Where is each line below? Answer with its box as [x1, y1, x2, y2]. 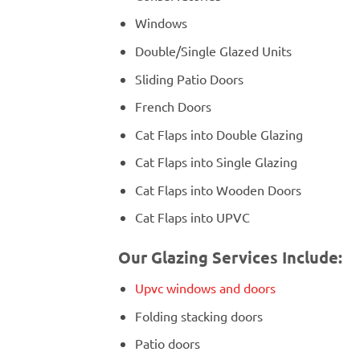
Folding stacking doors [134, 307, 263, 324]
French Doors [134, 98, 211, 115]
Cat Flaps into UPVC [134, 209, 250, 226]
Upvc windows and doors [134, 280, 276, 297]
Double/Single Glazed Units [134, 42, 292, 59]
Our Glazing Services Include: [118, 247, 342, 268]
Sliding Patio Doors [134, 70, 243, 87]
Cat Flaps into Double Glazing [134, 125, 303, 142]
